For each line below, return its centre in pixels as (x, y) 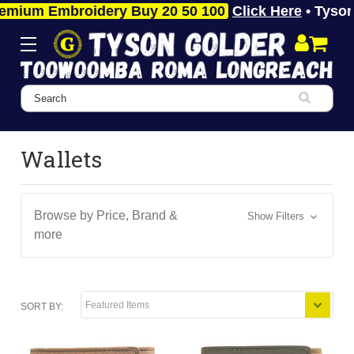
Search (41, 93)
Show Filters (277, 216)
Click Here (226, 11)
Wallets (61, 159)
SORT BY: (42, 306)
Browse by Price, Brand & (106, 215)
